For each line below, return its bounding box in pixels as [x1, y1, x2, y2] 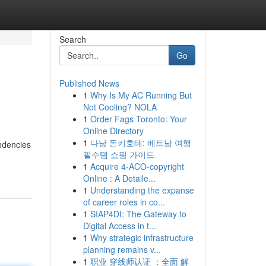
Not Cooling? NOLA [83, 101, 157, 113]
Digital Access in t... [83, 220, 156, 232]
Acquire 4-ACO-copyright [90, 160, 184, 172]
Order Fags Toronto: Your [90, 113, 187, 125]
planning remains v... [83, 243, 161, 255]
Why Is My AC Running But [90, 89, 192, 101]
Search [59, 33, 86, 45]
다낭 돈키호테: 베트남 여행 [90, 137, 191, 148]
